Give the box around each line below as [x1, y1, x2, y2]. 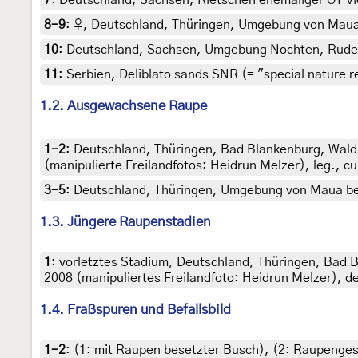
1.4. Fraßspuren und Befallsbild [40, 303, 231, 317]
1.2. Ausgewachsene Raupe [40, 99, 207, 113]
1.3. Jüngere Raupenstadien [40, 215, 211, 229]
